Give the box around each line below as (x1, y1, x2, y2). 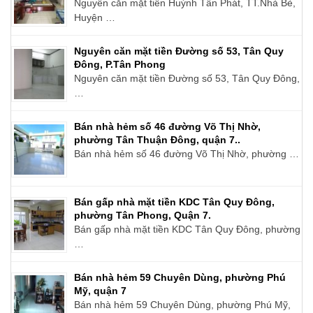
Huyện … (74, 11, 115, 23)
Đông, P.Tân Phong (74, 58, 166, 70)
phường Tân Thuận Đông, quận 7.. (74, 133, 240, 145)
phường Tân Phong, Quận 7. (74, 209, 211, 221)
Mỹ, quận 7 (74, 284, 126, 296)
